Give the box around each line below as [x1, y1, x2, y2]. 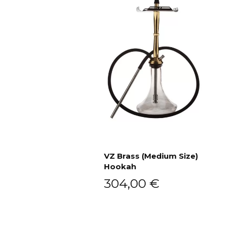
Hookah [104, 162, 136, 172]
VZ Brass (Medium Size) [104, 151, 198, 161]
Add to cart [140, 170, 179, 179]
